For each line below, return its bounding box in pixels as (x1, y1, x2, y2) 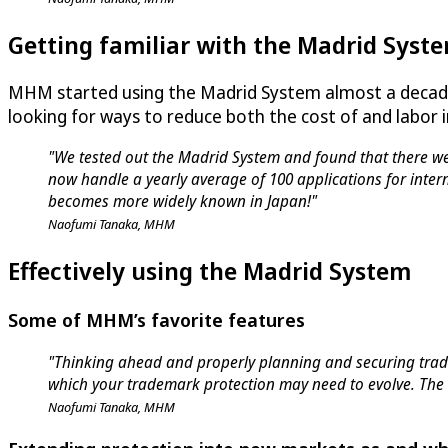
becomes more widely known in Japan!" (48, 190, 317, 213)
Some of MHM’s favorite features (8, 307, 305, 333)
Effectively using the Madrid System (8, 254, 411, 288)
